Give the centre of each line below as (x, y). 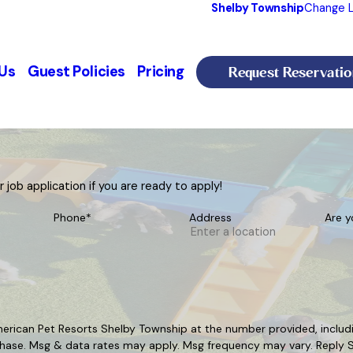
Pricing (161, 72)
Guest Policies (76, 72)
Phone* (72, 218)
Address (210, 218)
